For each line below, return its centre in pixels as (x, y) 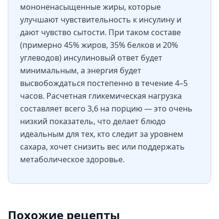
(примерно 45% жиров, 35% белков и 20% (99, 45)
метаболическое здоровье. (72, 159)
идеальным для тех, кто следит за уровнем (102, 134)
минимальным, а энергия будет (81, 70)
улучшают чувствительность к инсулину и (101, 20)
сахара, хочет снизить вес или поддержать (102, 147)
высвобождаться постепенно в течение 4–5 (104, 83)
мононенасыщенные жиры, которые (90, 7)
